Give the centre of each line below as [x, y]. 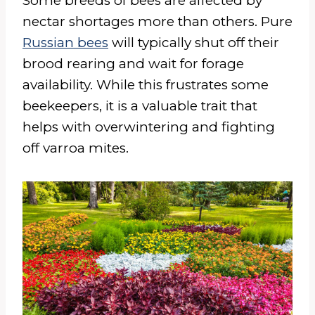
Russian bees [65, 43]
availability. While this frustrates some [146, 85]
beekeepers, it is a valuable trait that [140, 106]
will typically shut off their [194, 43]
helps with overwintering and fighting [149, 127]
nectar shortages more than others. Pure [157, 22]
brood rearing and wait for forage [133, 64]
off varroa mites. [76, 148]
